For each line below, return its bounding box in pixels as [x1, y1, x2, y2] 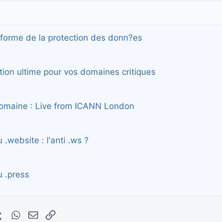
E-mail [38, 209, 57, 218]
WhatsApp [20, 209, 54, 218]
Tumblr [2, 209, 25, 218]
